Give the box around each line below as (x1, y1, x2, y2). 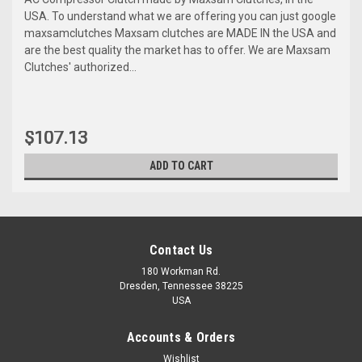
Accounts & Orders (126, 329, 236, 345)
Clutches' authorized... (24, 60, 137, 74)
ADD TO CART (149, 158, 213, 172)
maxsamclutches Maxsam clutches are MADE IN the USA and (24, 26, 336, 40)
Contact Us (149, 242, 213, 258)
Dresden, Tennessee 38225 (119, 280, 243, 292)
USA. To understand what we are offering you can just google (24, 9, 336, 23)
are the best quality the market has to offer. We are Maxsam (24, 43, 330, 57)
